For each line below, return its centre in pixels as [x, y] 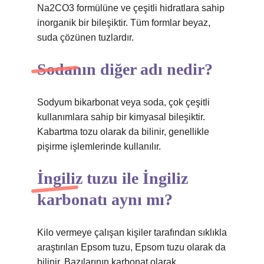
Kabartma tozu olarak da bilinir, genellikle [123, 132]
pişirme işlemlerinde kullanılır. [99, 146]
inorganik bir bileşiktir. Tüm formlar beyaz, [124, 23]
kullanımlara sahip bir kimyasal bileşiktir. [121, 117]
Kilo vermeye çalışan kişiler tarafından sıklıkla [132, 232]
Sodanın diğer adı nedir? [125, 69]
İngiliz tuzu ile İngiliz [113, 178]
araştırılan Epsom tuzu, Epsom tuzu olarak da [131, 247]
